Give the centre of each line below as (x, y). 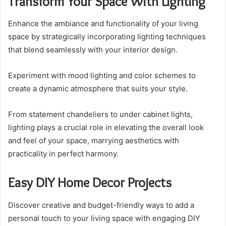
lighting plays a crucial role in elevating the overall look (106, 128)
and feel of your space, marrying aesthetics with (94, 141)
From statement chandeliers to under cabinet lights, (100, 115)
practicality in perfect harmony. (63, 154)
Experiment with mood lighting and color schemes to (102, 76)
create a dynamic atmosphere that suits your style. (98, 89)
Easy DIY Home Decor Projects (90, 183)
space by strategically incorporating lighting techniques (107, 37)
